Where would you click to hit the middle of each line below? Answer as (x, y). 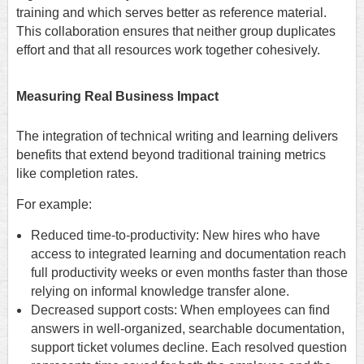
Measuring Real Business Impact (117, 96)
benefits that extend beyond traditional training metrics (171, 154)
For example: (54, 204)
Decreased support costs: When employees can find (180, 310)
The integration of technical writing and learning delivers (177, 136)
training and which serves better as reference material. (171, 13)
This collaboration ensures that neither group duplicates (176, 32)
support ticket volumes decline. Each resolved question (189, 347)
